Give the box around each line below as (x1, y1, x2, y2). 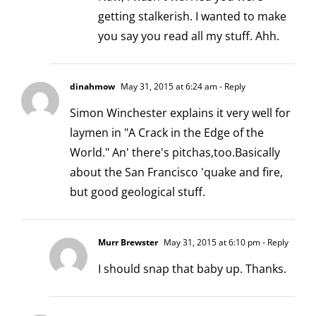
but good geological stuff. (70, 184, 205, 200)
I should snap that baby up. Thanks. (98, 261, 286, 277)
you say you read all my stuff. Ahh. (98, 28, 279, 44)
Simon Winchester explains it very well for (70, 105, 291, 121)
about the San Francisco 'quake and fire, (70, 164, 283, 181)
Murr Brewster (98, 236, 158, 249)
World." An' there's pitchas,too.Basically (70, 145, 280, 161)
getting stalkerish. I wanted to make (98, 8, 286, 25)
